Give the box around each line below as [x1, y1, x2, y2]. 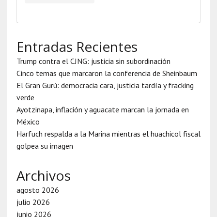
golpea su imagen [16, 141, 73, 151]
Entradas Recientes [16, 37, 138, 56]
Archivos [16, 166, 71, 185]
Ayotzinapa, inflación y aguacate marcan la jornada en [16, 105, 189, 115]
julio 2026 [16, 197, 50, 207]
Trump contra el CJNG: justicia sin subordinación [16, 56, 170, 66]
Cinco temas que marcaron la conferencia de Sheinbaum [16, 68, 197, 78]
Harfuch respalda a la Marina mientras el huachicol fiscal [16, 129, 201, 139]
